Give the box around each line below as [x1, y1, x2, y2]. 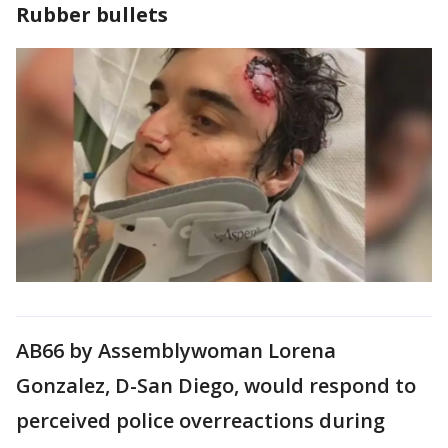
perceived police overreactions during [16, 407, 385, 435]
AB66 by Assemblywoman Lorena [16, 337, 336, 365]
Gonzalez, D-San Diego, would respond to [16, 372, 416, 400]
